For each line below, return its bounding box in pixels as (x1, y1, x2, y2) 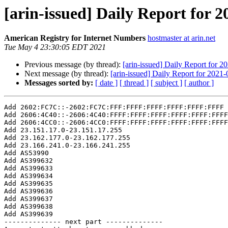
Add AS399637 (4, 195, 53, 203)
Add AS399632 (4, 157, 53, 165)
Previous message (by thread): (24, 60, 123, 69)
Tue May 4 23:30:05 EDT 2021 (4, 43, 106, 52)
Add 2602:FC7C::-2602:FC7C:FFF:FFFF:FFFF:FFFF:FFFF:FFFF (4, 103, 224, 111)
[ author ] (184, 78, 214, 88)
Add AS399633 (4, 164, 53, 173)
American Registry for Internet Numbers (4, 34, 146, 43)
